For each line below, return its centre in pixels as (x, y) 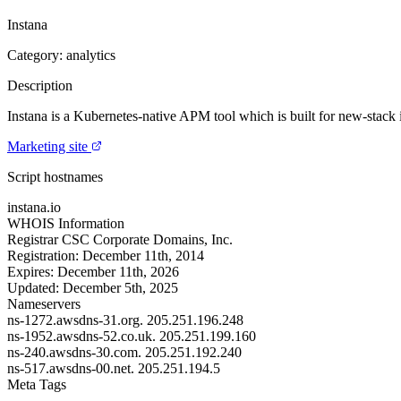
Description (40, 85)
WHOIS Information (66, 223)
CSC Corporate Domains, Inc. (147, 239)
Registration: (43, 255)
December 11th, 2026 (118, 271)
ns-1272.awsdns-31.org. (75, 320)
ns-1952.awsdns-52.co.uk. (81, 336)
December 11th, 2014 (143, 255)
